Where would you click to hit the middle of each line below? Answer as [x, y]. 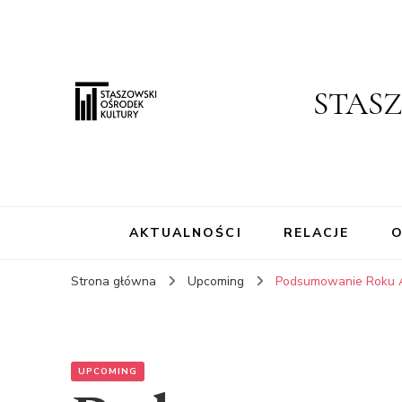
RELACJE [316, 233]
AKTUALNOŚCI [185, 233]
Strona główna [114, 281]
